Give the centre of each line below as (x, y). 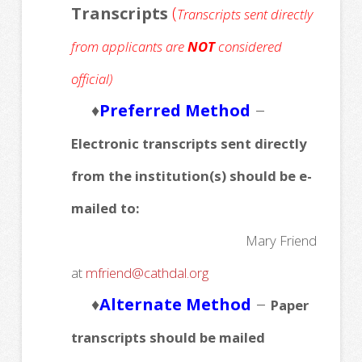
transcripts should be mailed (168, 338)
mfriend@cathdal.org (147, 273)
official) (91, 79)
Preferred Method (175, 111)
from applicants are (129, 47)
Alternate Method (175, 305)
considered (248, 47)
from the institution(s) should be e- (191, 176)
